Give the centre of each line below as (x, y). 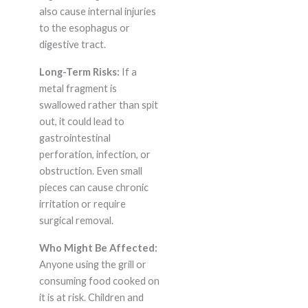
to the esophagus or (84, 28)
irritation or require (82, 204)
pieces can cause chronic (93, 188)
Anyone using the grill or (92, 265)
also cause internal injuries (97, 12)
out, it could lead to (81, 122)
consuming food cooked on (99, 281)
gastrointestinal (75, 138)
